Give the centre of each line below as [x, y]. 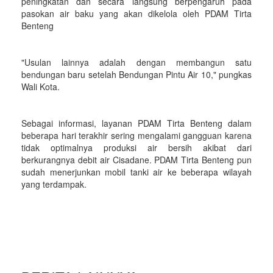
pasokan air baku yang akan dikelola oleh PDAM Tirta [136, 13]
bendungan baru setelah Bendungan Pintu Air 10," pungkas [136, 74]
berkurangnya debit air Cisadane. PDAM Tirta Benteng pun [136, 160]
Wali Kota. [41, 87]
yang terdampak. [54, 184]
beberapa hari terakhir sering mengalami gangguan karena [136, 135]
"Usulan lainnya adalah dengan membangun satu [136, 62]
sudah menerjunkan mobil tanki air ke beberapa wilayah [136, 172]
